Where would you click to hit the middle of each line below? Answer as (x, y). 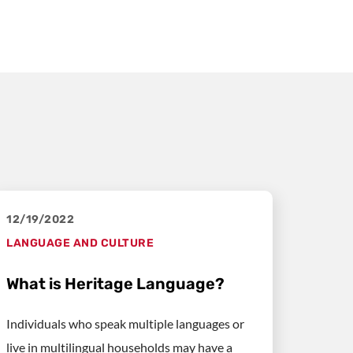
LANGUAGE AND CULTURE (80, 243)
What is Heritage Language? (115, 283)
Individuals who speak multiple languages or (125, 323)
